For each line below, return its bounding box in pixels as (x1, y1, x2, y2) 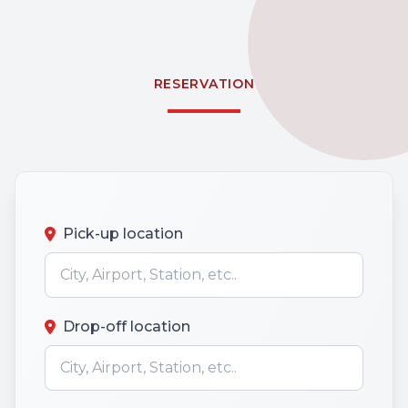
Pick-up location (63, 225, 183, 242)
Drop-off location (63, 318, 190, 335)
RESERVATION (153, 76, 255, 92)
